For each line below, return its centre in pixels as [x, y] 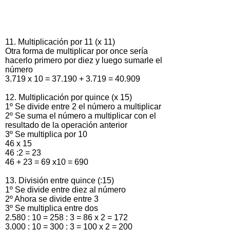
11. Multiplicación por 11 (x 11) [60, 42]
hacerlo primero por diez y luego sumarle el [84, 60]
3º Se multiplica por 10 [46, 134]
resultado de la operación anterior [66, 125]
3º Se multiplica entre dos [52, 208]
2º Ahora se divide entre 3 [52, 199]
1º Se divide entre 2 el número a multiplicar [83, 106]
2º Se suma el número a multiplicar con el [81, 116]
